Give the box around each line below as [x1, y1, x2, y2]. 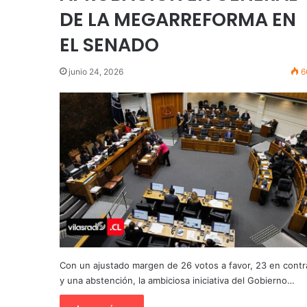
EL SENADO [60, 32, 159, 58]
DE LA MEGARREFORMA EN [60, 7, 296, 33]
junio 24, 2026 [69, 66, 123, 77]
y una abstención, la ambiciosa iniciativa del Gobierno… [60, 274, 295, 286]
